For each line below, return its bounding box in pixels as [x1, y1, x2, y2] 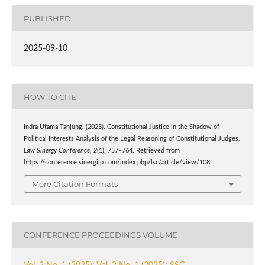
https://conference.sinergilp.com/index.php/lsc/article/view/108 [23, 160, 210, 166]
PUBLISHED [23, 13, 71, 23]
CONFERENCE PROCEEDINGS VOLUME [23, 230, 177, 240]
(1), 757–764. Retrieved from [96, 148, 180, 154]
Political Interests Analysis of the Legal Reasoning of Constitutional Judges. [23, 136, 240, 143]
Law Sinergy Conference [23, 148, 90, 154]
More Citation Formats [32, 179, 118, 189]
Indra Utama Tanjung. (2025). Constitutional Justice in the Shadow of [23, 124, 219, 131]
